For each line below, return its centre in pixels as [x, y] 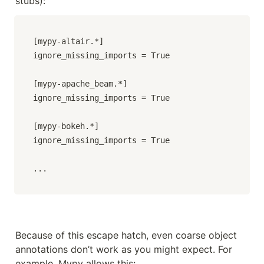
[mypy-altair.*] [68, 41]
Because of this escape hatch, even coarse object [126, 235]
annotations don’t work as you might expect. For [124, 249]
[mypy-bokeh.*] [66, 126]
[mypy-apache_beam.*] [80, 83]
